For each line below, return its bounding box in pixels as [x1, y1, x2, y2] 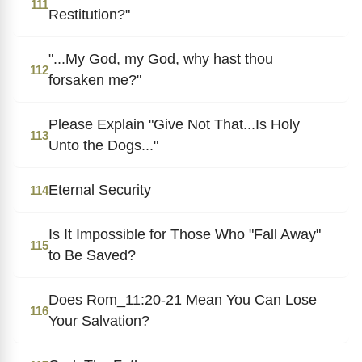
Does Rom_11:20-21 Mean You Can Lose [48, 291, 317, 308]
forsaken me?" [48, 71, 141, 88]
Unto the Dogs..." [48, 137, 158, 154]
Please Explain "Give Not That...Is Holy [48, 116, 300, 133]
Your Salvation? [48, 312, 149, 329]
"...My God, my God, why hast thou [48, 50, 273, 67]
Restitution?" [48, 6, 130, 23]
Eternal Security [48, 181, 151, 198]
